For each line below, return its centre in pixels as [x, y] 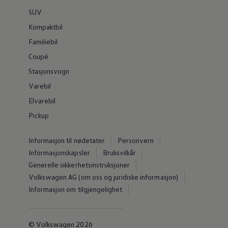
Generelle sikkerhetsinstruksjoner [79, 165]
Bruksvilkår [119, 152]
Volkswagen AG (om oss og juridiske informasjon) [103, 177]
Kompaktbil [46, 27]
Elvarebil [42, 101]
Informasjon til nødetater [66, 140]
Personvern [136, 140]
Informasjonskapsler [59, 152]
